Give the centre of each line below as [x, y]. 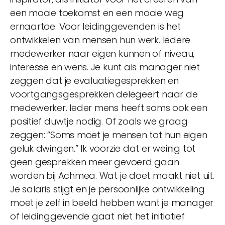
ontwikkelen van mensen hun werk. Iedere [100, 40]
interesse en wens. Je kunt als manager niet [105, 67]
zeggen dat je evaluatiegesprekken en [94, 80]
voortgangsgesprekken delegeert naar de [104, 94]
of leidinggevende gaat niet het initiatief [97, 216]
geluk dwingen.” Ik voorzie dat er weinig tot [103, 148]
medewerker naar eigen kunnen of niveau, [102, 53]
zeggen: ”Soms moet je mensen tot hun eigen [109, 135]
